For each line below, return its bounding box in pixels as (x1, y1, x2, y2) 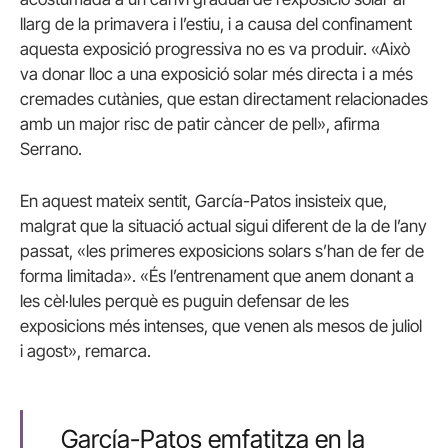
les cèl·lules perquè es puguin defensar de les (20, 290, 349, 311)
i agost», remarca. (20, 340, 151, 361)
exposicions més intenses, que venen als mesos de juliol (20, 315, 422, 336)
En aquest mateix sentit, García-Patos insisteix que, (20, 190, 387, 211)
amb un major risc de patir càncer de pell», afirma (20, 114, 380, 135)
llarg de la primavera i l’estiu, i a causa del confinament (20, 14, 412, 35)
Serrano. (20, 139, 82, 160)
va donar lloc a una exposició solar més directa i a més (20, 64, 413, 85)
